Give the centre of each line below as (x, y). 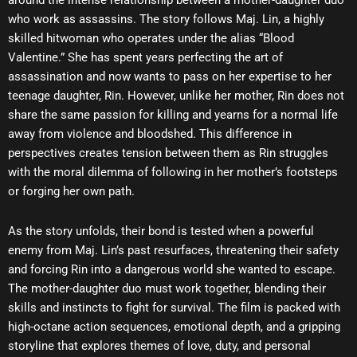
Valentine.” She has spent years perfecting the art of (145, 58)
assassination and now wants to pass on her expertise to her (170, 77)
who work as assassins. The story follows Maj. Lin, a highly (166, 20)
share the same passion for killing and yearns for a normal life (173, 115)
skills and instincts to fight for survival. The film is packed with (174, 307)
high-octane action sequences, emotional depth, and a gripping (174, 326)
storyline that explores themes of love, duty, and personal (159, 345)
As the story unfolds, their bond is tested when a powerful (161, 231)
